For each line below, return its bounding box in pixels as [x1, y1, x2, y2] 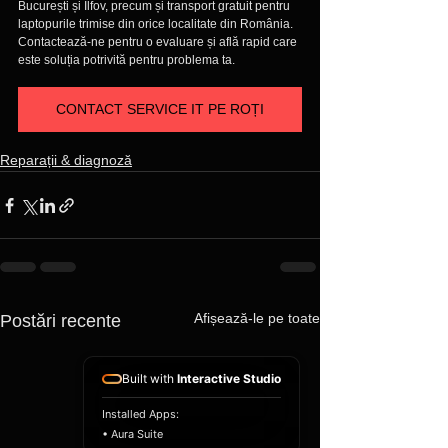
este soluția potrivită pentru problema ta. [18, 53, 235, 68]
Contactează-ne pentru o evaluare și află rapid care [18, 35, 300, 50]
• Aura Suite [102, 427, 163, 441]
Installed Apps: [102, 407, 179, 421]
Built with [122, 371, 177, 386]
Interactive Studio [177, 371, 281, 386]
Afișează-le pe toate [194, 310, 320, 327]
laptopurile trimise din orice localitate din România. [18, 17, 296, 32]
